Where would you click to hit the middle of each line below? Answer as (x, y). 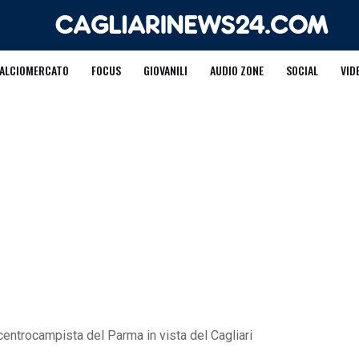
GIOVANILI (165, 70)
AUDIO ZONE (236, 70)
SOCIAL (302, 70)
